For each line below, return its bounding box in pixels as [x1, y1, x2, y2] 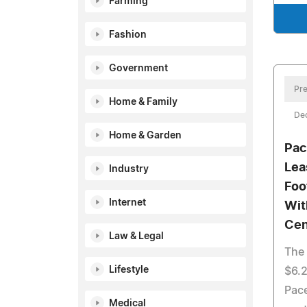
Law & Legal [109, 232, 164, 241]
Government [109, 64, 168, 73]
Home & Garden [109, 131, 182, 140]
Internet [109, 198, 146, 208]
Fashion [109, 30, 147, 40]
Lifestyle [109, 265, 149, 275]
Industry [109, 164, 149, 174]
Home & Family [109, 97, 177, 107]
